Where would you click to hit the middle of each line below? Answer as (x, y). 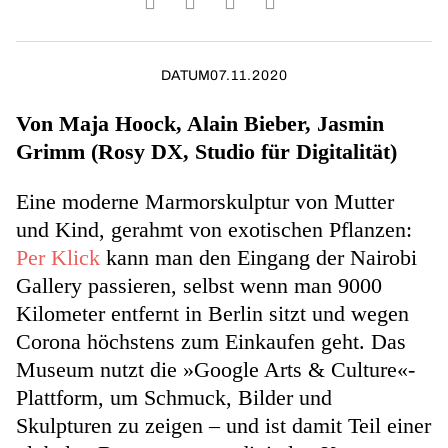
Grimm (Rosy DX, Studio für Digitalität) (209, 151)
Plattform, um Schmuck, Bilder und (174, 397)
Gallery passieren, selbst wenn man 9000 (199, 285)
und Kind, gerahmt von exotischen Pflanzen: (214, 229)
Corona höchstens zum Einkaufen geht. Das (211, 341)
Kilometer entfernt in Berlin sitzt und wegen (212, 313)
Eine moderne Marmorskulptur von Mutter (205, 201)
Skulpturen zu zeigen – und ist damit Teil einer (223, 425)
